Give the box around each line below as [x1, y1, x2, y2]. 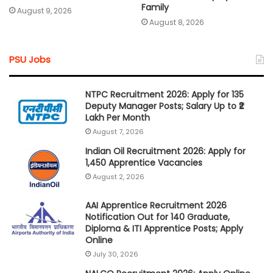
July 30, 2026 [93, 249, 138, 260]
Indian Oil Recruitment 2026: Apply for [85, 145, 246, 158]
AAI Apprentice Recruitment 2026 [85, 199, 227, 212]
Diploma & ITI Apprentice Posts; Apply [85, 222, 243, 235]
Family [141, 1, 169, 14]
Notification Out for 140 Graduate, [85, 211, 230, 224]
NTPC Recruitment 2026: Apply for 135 [85, 88, 244, 101]
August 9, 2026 [17, 5, 72, 16]
